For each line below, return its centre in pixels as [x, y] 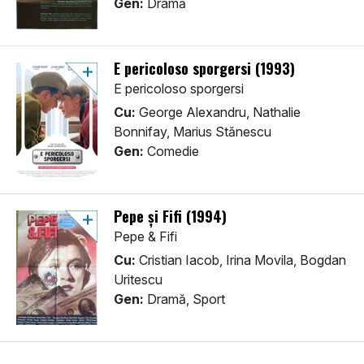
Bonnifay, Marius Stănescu [193, 132]
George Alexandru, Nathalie [218, 113]
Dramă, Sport [184, 299]
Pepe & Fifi [145, 237]
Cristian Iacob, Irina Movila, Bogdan [241, 260]
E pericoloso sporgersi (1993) [204, 69]
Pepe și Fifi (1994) [170, 217]
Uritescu [138, 280]
